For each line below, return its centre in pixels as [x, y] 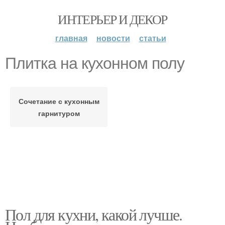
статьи [152, 38]
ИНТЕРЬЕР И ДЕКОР [113, 19]
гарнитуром [59, 113]
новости [113, 38]
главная [71, 38]
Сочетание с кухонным [59, 101]
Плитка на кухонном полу [95, 63]
